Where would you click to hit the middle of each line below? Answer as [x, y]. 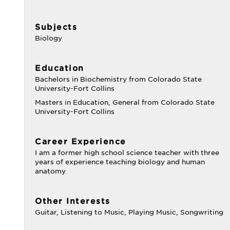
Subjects [56, 27]
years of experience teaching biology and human [120, 162]
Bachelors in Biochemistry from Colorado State [118, 79]
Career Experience [81, 142]
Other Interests [73, 201]
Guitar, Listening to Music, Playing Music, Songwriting [129, 212]
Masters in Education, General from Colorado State [125, 102]
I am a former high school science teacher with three [127, 153]
